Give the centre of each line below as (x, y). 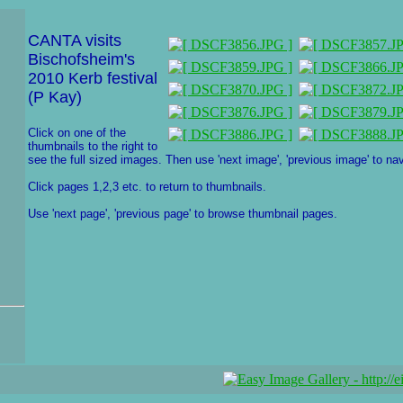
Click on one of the (77, 133)
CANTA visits (75, 40)
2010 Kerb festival (93, 78)
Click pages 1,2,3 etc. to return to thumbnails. (147, 187)
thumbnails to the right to (93, 146)
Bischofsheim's (81, 59)
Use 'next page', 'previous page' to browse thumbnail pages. (183, 214)
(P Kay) (55, 97)
